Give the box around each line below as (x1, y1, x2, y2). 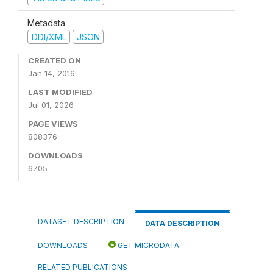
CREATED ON (28, 55, 81, 65)
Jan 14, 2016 (28, 68, 75, 78)
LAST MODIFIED (28, 87, 93, 97)
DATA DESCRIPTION (145, 219, 220, 228)
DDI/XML (31, 31, 66, 42)
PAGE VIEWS (28, 119, 78, 129)
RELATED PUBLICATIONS (38, 263, 127, 272)
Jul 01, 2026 (28, 100, 74, 110)
